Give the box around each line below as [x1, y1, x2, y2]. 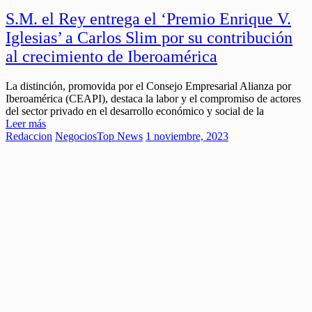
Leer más [6, 117, 46, 130]
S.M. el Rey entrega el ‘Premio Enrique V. [6, 9, 291, 28]
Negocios [55, 130, 97, 142]
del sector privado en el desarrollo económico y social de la [6, 104, 264, 117]
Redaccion [6, 130, 52, 142]
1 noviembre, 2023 [146, 130, 228, 142]
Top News [97, 130, 143, 142]
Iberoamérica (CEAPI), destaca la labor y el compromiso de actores [6, 92, 301, 104]
